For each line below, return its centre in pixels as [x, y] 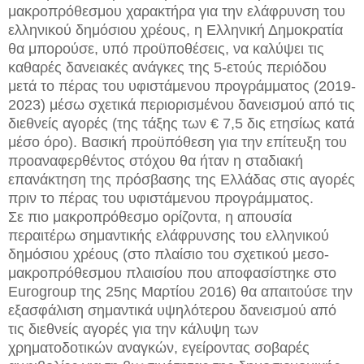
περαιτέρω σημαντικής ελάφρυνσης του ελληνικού [169, 235]
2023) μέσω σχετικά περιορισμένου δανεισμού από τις [182, 104]
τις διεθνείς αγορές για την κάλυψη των [133, 329]
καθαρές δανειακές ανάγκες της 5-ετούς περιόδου [167, 67]
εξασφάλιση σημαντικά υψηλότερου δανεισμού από [172, 310]
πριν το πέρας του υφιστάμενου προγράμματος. [161, 198]
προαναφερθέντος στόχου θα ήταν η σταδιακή [156, 160]
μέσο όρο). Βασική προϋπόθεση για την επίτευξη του [178, 142]
